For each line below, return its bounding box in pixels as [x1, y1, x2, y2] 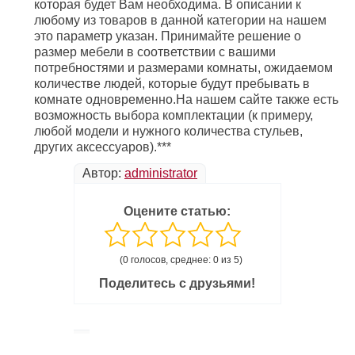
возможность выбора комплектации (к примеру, [34, 109, 314, 123]
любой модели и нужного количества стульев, [34, 124, 303, 139]
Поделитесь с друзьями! [99, 277, 256, 291]
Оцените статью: [124, 204, 231, 219]
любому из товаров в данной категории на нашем [34, 13, 327, 28]
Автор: [82, 166, 124, 181]
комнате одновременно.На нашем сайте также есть [34, 93, 339, 107]
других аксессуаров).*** [34, 140, 172, 155]
